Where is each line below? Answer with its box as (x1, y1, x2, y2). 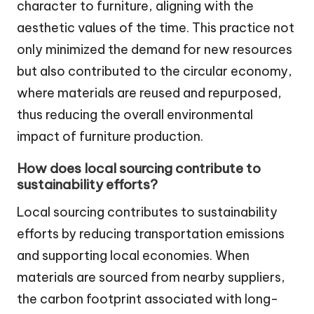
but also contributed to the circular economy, (17, 63, 292, 80)
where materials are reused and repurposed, (17, 85, 282, 102)
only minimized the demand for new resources (17, 41, 292, 58)
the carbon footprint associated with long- (17, 291, 278, 308)
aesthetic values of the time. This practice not (17, 20, 294, 36)
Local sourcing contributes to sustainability (17, 204, 278, 221)
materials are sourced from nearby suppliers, (17, 269, 285, 286)
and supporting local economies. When (17, 247, 250, 264)
